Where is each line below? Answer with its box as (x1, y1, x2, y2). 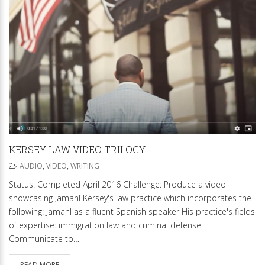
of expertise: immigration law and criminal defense (9, 219, 201, 231)
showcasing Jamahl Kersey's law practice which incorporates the (9, 192, 251, 203)
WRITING (70, 160, 99, 171)
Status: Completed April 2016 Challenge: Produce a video (9, 178, 226, 190)
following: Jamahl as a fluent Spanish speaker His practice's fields (9, 205, 255, 217)
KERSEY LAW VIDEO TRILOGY (9, 143, 146, 156)
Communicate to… (9, 232, 79, 244)
